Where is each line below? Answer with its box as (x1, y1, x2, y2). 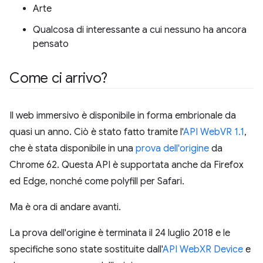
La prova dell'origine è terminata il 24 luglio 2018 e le (9, 227, 230, 239)
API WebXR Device (163, 244, 243, 255)
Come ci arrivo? (9, 69, 107, 87)
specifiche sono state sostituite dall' (9, 244, 163, 255)
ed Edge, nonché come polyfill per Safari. (9, 176, 184, 187)
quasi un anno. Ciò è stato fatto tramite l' (9, 126, 183, 138)
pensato (33, 38, 69, 50)
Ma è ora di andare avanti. (9, 201, 121, 213)
